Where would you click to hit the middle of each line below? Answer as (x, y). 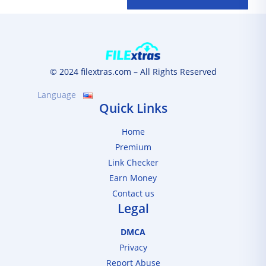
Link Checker (133, 162)
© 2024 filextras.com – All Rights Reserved (133, 72)
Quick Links (133, 108)
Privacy (133, 247)
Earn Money (133, 178)
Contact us (133, 193)
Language (57, 95)
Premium (133, 147)
